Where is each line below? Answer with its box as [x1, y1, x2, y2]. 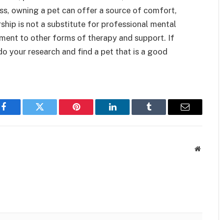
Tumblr [148, 110, 174, 119]
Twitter [39, 110, 65, 119]
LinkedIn [111, 110, 144, 119]
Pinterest [75, 110, 107, 119]
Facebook [2, 110, 37, 119]
